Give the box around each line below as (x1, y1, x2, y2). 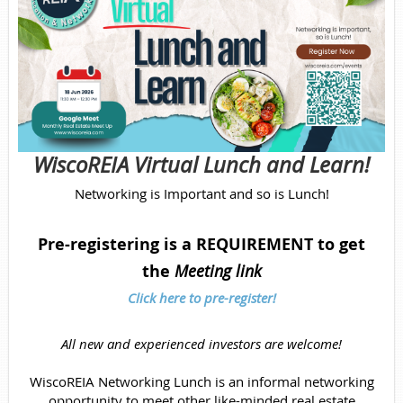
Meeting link (174, 260, 262, 282)
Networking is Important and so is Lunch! (74, 184, 329, 203)
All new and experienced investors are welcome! (61, 335, 342, 354)
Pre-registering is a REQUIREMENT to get (38, 233, 365, 256)
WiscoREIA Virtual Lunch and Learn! (33, 150, 370, 180)
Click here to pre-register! (127, 289, 276, 308)
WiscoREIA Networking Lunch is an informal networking (29, 372, 374, 391)
